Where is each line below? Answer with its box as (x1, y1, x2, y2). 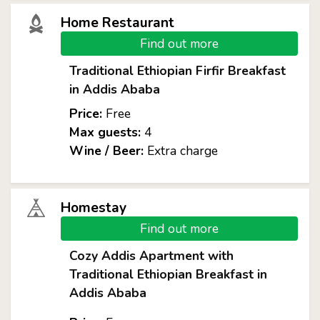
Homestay (60, 199, 126, 217)
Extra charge (143, 142, 218, 159)
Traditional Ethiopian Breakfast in (69, 266, 267, 283)
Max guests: (69, 124, 141, 141)
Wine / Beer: (69, 142, 144, 159)
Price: (69, 105, 102, 122)
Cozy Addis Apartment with (69, 247, 234, 264)
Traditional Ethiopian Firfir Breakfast (69, 62, 286, 79)
